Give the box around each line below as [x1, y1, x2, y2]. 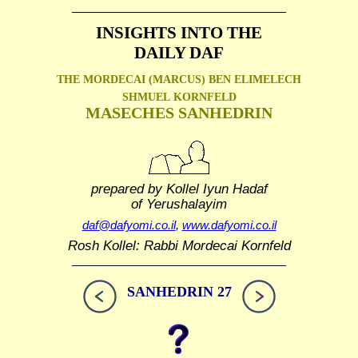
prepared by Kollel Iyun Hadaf [90, 181, 268, 196]
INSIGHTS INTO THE [96, 23, 262, 42]
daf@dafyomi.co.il [82, 218, 176, 233]
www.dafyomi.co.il [181, 218, 276, 233]
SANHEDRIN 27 [126, 284, 232, 300]
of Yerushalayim [131, 196, 227, 211]
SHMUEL [121, 91, 173, 103]
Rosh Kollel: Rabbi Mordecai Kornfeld [67, 238, 291, 253]
